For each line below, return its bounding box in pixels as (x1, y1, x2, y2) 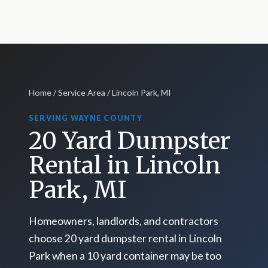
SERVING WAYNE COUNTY (29, 114, 142, 123)
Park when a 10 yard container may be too (29, 249, 221, 263)
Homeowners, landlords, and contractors (29, 215, 218, 228)
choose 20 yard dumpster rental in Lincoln (29, 232, 222, 245)
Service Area (58, 87, 105, 98)
